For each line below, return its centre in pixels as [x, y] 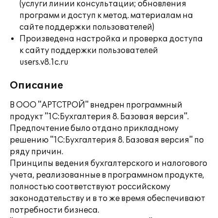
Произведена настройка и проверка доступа [111, 39]
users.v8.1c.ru [44, 62]
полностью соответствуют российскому [90, 187]
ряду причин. [36, 152]
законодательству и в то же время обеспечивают [108, 199]
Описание [36, 86]
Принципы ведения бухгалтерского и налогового [109, 163]
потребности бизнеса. [54, 210]
